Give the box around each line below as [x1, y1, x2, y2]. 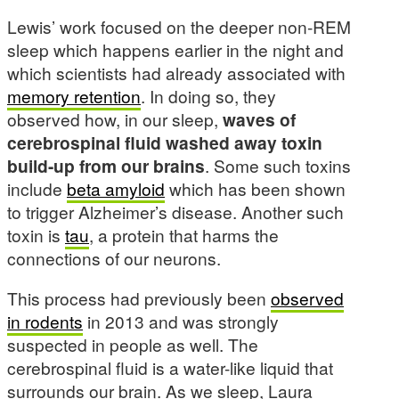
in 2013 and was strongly [83, 309, 279, 334]
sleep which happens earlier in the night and [7, 37, 344, 61]
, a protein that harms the [89, 222, 279, 247]
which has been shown [165, 175, 346, 200]
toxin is [7, 222, 65, 247]
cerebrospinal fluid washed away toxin [7, 129, 322, 155]
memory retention [7, 83, 141, 108]
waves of [223, 106, 296, 132]
